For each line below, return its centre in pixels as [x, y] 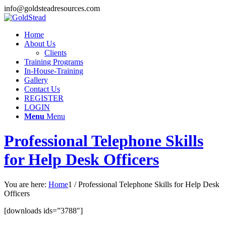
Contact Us [42, 89]
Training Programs [54, 62]
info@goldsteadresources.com [52, 8]
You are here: [25, 184]
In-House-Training [54, 71]
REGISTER [44, 98]
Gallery [36, 80]
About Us [40, 44]
